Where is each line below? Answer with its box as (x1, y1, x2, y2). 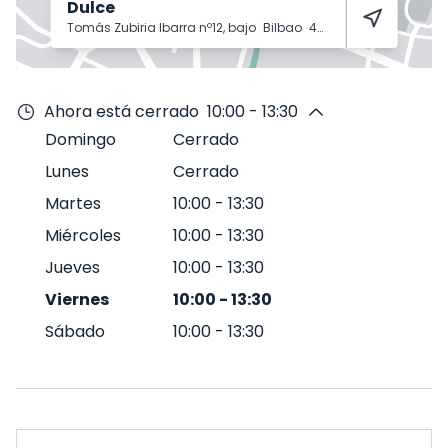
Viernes (45, 288, 109, 311)
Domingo (45, 128, 116, 151)
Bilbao (262, 19, 305, 36)
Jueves (45, 256, 100, 279)
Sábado (45, 320, 105, 343)
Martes (45, 192, 101, 215)
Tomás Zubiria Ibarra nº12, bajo (66, 19, 259, 36)
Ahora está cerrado (44, 100, 199, 123)
